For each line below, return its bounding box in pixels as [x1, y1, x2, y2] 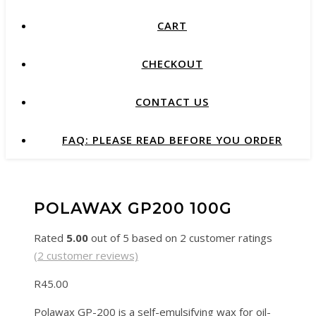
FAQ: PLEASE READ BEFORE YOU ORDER [62, 133, 282, 147]
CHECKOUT [141, 56, 203, 71]
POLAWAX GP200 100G [34, 198, 232, 218]
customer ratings [186, 231, 272, 245]
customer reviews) [44, 248, 138, 263]
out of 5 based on [88, 231, 180, 245]
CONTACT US [135, 95, 209, 109]
